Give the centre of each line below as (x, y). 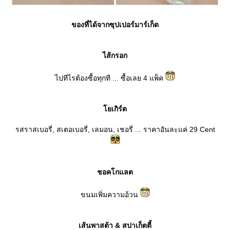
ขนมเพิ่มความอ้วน (110, 195)
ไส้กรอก (115, 55)
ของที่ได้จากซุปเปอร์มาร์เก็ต (115, 25)
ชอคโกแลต (115, 172)
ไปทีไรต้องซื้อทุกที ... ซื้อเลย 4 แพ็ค (110, 78)
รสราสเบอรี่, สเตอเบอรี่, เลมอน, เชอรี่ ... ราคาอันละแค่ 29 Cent (115, 129)
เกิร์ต (115, 109)
